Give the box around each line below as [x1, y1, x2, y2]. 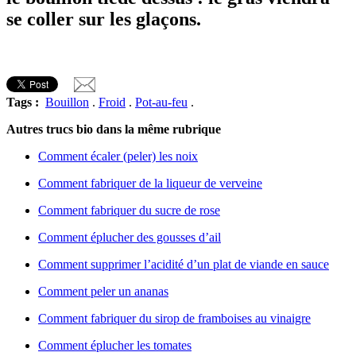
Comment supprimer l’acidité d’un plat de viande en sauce [38, 257, 329, 271]
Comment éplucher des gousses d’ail [38, 230, 221, 244]
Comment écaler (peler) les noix [38, 149, 198, 163]
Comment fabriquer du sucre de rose [38, 203, 220, 217]
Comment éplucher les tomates [38, 338, 192, 352]
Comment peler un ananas [38, 284, 168, 298]
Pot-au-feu [135, 95, 188, 109]
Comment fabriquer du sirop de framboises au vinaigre [38, 311, 311, 325]
